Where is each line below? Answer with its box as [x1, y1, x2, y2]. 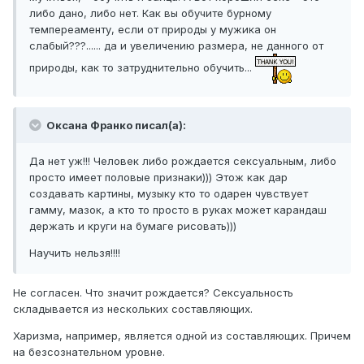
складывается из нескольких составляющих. [13, 302, 253, 316]
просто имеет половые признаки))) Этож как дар [29, 171, 288, 184]
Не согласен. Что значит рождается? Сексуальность [13, 286, 293, 300]
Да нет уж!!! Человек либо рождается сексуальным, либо [29, 154, 336, 168]
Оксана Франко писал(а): [44, 119, 186, 132]
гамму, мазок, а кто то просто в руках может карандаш [29, 203, 327, 217]
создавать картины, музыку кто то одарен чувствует [29, 187, 308, 201]
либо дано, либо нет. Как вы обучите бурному [29, 6, 271, 20]
